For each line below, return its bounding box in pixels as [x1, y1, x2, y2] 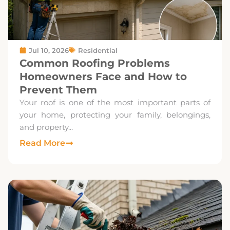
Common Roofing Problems [20, 56, 170, 69]
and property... [20, 122, 73, 132]
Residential [78, 46, 118, 54]
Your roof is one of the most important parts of [20, 97, 210, 107]
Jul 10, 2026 [29, 46, 69, 54]
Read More [20, 138, 65, 148]
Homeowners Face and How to [20, 70, 187, 83]
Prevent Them [20, 83, 97, 96]
